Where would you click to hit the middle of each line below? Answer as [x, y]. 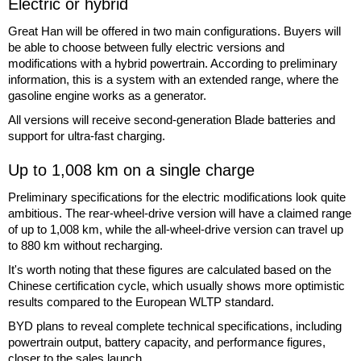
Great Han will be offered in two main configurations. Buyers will [174, 31]
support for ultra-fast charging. [87, 135]
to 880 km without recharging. [85, 245]
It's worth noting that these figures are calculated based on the [170, 269]
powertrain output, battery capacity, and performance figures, [167, 342]
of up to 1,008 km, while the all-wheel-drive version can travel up [176, 229]
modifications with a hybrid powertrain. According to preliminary [173, 63]
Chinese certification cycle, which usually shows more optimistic [176, 285]
